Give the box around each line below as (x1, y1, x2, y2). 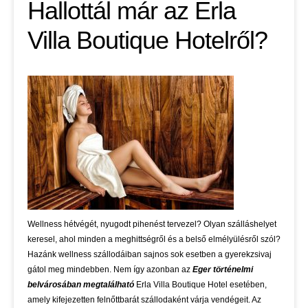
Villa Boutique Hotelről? (27, 26, 267, 55)
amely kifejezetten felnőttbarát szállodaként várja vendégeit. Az (27, 295, 261, 305)
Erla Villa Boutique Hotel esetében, (136, 280, 267, 290)
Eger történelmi (192, 265, 253, 275)
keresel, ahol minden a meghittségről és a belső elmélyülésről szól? (27, 234, 280, 245)
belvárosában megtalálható (27, 280, 136, 290)
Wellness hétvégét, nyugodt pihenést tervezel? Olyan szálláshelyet (27, 219, 276, 230)
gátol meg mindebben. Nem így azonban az (27, 265, 192, 275)
